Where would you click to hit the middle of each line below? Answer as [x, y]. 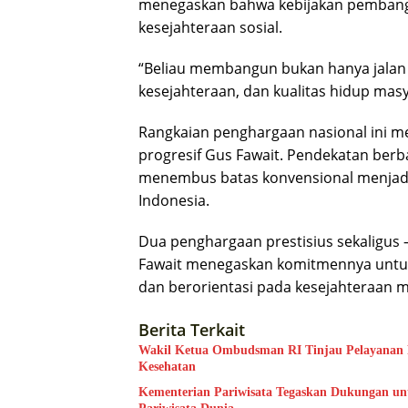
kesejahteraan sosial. [210, 28]
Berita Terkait [192, 330]
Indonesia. [174, 201]
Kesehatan [167, 367]
